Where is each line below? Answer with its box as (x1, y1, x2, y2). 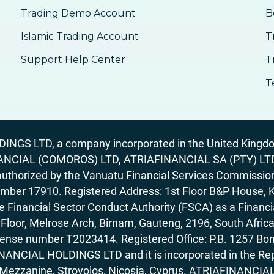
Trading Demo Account (20, 7, 136, 19)
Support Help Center (20, 54, 125, 65)
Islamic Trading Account (20, 31, 139, 42)
